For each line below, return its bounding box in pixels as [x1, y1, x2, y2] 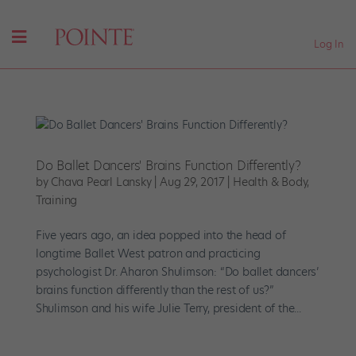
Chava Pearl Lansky [51, 174, 152, 191]
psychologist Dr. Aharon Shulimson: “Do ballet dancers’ [35, 264, 319, 281]
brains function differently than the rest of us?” [35, 282, 274, 299]
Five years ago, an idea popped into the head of [35, 227, 286, 244]
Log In [314, 37, 344, 51]
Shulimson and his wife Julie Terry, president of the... [35, 300, 301, 317]
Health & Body [233, 174, 308, 191]
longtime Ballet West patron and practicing [35, 246, 261, 262]
